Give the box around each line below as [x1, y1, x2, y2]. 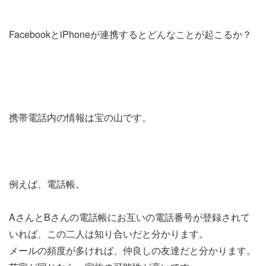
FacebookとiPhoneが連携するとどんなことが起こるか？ [9, 27, 252, 41]
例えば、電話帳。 [9, 177, 85, 191]
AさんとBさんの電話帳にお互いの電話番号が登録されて [9, 210, 250, 224]
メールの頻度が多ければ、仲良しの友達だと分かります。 [9, 243, 256, 257]
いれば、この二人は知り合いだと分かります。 [9, 227, 208, 240]
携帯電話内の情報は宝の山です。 [9, 110, 151, 124]
